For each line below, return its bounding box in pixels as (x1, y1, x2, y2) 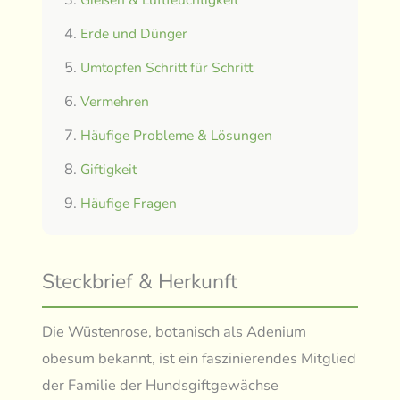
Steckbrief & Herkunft (42, 267, 238, 296)
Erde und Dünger (80, 23, 188, 44)
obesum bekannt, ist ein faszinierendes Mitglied (42, 347, 357, 369)
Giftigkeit (80, 159, 137, 179)
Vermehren (80, 91, 150, 112)
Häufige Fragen (80, 193, 178, 213)
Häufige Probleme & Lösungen (80, 125, 273, 146)
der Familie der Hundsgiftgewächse (42, 374, 279, 396)
